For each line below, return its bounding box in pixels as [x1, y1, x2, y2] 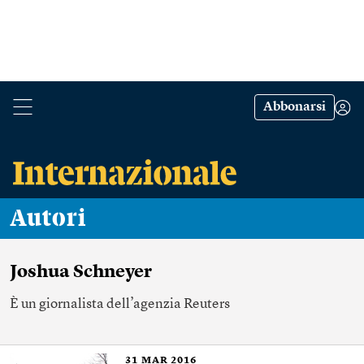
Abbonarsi [263, 101, 326, 114]
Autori [27, 206, 86, 231]
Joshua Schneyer [10, 263, 152, 281]
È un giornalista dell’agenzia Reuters [10, 297, 230, 311]
